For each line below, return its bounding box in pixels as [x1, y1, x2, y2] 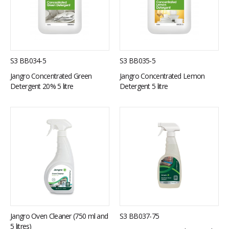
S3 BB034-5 [10, 55, 46, 65]
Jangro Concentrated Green [10, 71, 92, 81]
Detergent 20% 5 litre [10, 81, 74, 91]
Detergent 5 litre [120, 81, 168, 91]
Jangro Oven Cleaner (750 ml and [10, 211, 108, 221]
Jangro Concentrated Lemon [120, 71, 205, 81]
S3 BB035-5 [120, 55, 155, 65]
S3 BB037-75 [120, 211, 159, 221]
